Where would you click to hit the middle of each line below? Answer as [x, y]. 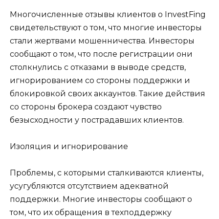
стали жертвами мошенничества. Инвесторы [102, 41]
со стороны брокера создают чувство [86, 107]
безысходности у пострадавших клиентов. [97, 120]
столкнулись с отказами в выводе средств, [98, 67]
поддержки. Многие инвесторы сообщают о [101, 199]
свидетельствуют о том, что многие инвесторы [106, 27]
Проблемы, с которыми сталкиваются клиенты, [107, 173]
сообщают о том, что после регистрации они [101, 54]
